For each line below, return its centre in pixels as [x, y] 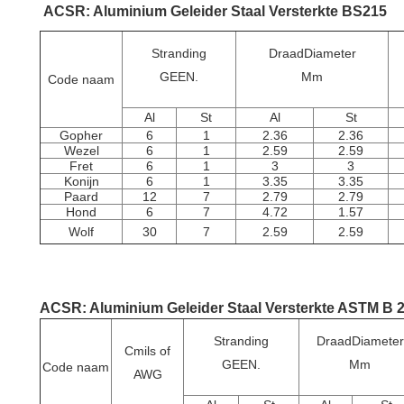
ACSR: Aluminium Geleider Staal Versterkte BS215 [215, 11]
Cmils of [147, 351]
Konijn [81, 181]
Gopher [81, 135]
